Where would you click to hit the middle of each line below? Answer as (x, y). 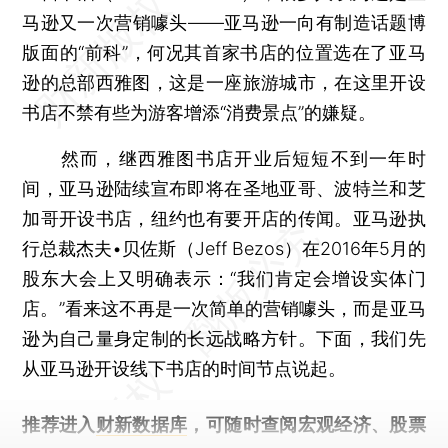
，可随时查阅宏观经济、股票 (306, 424)
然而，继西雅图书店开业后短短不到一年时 (224, 158)
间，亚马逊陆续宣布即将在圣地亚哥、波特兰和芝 (224, 188)
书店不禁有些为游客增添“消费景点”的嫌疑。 (199, 112)
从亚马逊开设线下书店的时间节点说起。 (184, 368)
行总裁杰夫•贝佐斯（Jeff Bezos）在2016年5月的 (224, 248)
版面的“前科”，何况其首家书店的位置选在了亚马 (224, 52)
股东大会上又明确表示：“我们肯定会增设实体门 (224, 278)
